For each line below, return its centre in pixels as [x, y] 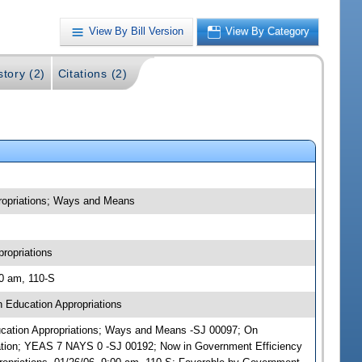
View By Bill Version [137, 32]
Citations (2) [93, 74]
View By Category [268, 32]
